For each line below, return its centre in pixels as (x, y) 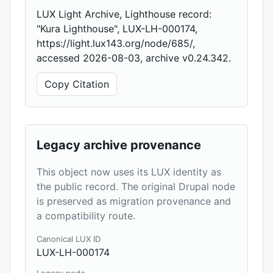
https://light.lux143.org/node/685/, (116, 44)
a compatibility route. (86, 216)
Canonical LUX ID (69, 239)
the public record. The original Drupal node (136, 187)
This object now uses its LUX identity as (129, 172)
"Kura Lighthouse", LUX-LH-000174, (117, 29)
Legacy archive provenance (119, 145)
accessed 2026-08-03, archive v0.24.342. (134, 58)
